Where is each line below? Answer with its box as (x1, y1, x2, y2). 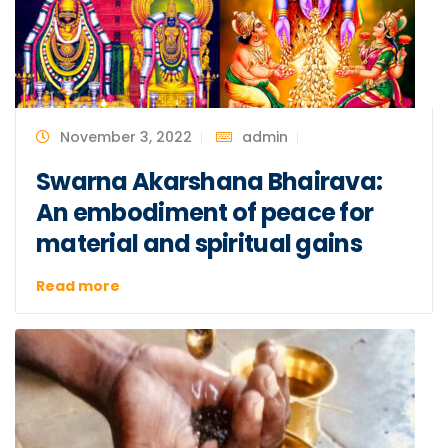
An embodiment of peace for (36, 195, 374, 229)
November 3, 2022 (60, 126, 192, 147)
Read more (36, 275, 120, 296)
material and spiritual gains (36, 226, 362, 260)
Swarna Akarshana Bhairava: (36, 164, 383, 198)
